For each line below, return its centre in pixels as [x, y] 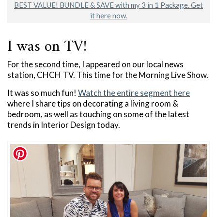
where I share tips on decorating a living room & [93, 103]
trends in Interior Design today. [64, 124]
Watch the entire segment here [134, 93]
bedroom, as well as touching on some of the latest [98, 114]
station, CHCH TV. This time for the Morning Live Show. [108, 75]
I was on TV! [47, 47]
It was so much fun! [43, 93]
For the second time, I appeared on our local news [95, 64]
